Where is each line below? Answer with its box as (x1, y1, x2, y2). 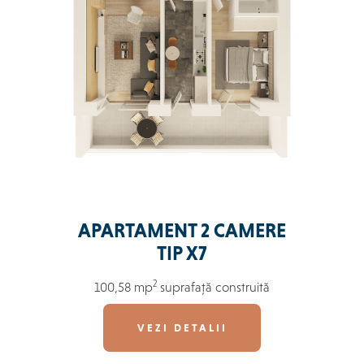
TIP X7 (157, 242, 207, 266)
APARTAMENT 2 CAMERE (78, 219, 286, 243)
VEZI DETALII (136, 322, 227, 335)
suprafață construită (160, 279, 270, 296)
